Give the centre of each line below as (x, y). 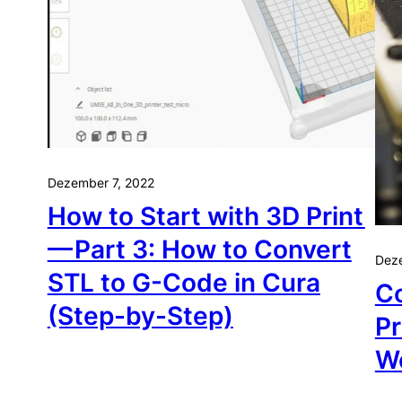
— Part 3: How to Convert (199, 250)
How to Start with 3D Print (206, 217)
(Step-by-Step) (140, 316)
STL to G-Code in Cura (184, 283)
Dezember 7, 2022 (100, 183)
